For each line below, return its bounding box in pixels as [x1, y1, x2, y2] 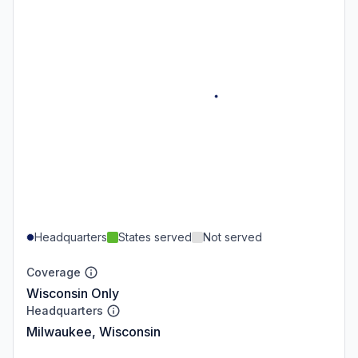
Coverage [26, 265, 81, 279]
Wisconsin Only [26, 284, 119, 301]
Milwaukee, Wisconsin [26, 323, 161, 340]
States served [118, 229, 192, 244]
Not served [203, 229, 262, 244]
